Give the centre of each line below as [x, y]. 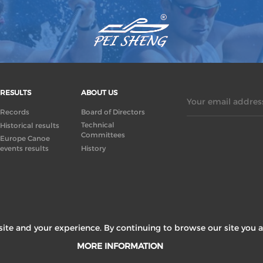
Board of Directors [113, 112]
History [93, 148]
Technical [97, 124]
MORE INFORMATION [120, 246]
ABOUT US [99, 92]
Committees [103, 134]
